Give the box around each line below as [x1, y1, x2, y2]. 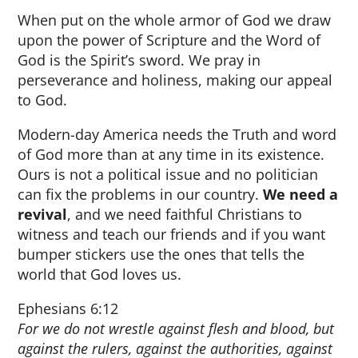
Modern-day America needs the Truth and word [18, 125, 337, 144]
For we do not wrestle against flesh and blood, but [18, 319, 335, 338]
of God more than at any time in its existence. [18, 145, 325, 164]
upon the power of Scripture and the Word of [18, 30, 321, 50]
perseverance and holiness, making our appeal [18, 70, 333, 89]
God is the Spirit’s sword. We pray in [18, 50, 261, 70]
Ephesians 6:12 [18, 299, 119, 318]
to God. [18, 90, 68, 109]
